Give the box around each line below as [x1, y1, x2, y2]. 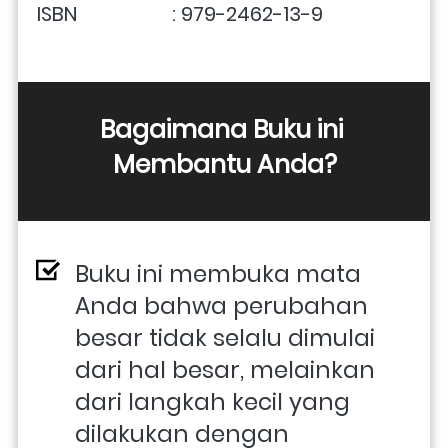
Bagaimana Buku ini [100, 111, 343, 147]
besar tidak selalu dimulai [75, 321, 375, 354]
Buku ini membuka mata [75, 257, 361, 290]
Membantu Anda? [112, 146, 337, 182]
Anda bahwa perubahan [75, 289, 368, 322]
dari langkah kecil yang [75, 385, 350, 418]
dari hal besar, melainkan [75, 353, 375, 386]
